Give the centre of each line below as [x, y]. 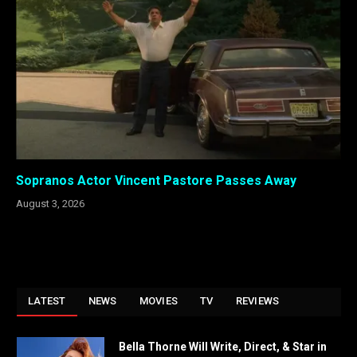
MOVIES [159, 300]
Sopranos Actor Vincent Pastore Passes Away [156, 180]
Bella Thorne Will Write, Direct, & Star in [223, 346]
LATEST [47, 300]
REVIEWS [257, 300]
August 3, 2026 [50, 203]
